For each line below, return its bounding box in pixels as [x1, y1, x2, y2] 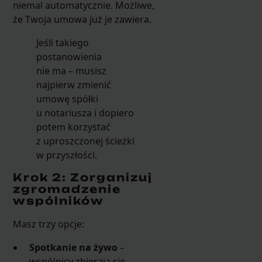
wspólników [12, 194, 104, 207]
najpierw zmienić [36, 78, 111, 91]
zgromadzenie [12, 182, 121, 195]
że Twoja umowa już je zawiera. [12, 12, 151, 26]
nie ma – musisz [36, 64, 106, 77]
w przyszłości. [36, 148, 97, 161]
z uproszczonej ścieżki [36, 134, 135, 147]
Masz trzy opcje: [12, 217, 84, 230]
